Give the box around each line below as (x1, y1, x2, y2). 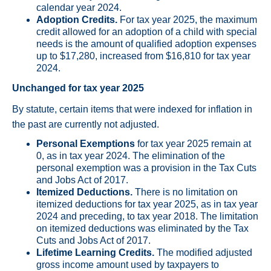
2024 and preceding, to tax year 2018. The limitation (36, 211, 258, 222)
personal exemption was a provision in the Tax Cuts (36, 163, 256, 174)
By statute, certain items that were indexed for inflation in (12, 104, 252, 115)
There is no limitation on (135, 187, 238, 198)
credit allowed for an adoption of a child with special (36, 27, 257, 38)
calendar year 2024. (36, 2, 122, 13)
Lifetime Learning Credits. (36, 247, 157, 258)
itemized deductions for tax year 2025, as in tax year (36, 199, 258, 210)
